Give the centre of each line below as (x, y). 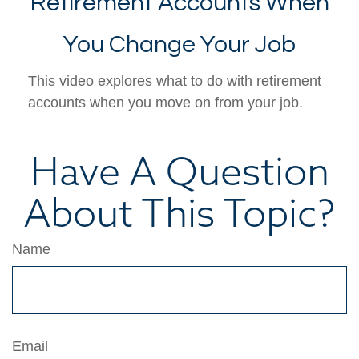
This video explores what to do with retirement (175, 81)
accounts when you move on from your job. (165, 102)
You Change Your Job (179, 44)
